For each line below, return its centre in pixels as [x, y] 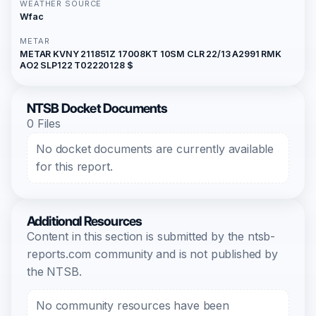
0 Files [44, 123]
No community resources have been [133, 305]
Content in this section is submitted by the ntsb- [151, 236]
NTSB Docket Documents [97, 108]
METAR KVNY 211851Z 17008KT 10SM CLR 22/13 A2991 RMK [151, 54]
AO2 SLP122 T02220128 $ [77, 65]
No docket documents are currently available [155, 149]
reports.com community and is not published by [152, 254]
